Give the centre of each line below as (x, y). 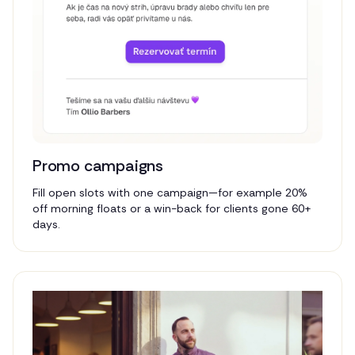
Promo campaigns (98, 166)
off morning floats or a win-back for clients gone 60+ (172, 209)
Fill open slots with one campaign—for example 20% (170, 193)
